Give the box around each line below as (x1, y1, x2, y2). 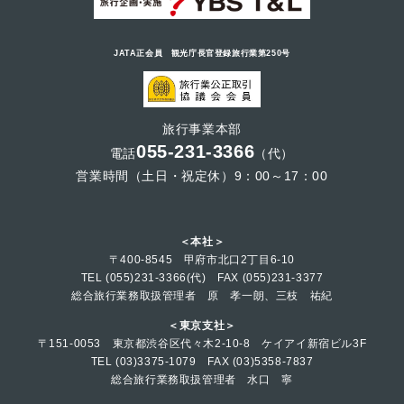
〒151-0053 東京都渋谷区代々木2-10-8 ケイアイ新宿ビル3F (37, 336, 367, 349)
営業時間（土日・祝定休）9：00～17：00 (76, 168, 328, 183)
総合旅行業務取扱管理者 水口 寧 (111, 372, 293, 385)
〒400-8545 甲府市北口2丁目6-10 (108, 252, 296, 265)
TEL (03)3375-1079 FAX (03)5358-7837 (90, 354, 314, 367)
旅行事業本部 (162, 121, 242, 136)
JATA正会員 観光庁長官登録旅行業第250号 (114, 49, 290, 59)
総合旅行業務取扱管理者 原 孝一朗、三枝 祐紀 (71, 289, 333, 301)
